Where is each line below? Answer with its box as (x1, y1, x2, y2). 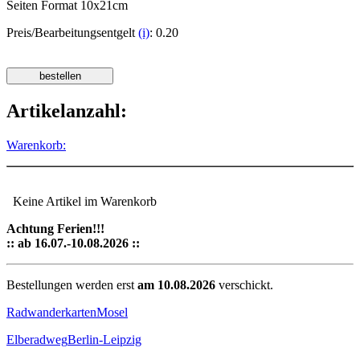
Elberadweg (6, 333, 67, 347)
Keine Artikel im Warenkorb (6, 194, 157, 209)
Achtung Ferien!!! (6, 222, 104, 236)
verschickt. (215, 278, 273, 292)
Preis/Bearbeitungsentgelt (6, 26, 138, 40)
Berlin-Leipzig (67, 333, 141, 347)
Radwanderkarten (6, 305, 96, 320)
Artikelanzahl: (6, 100, 127, 122)
